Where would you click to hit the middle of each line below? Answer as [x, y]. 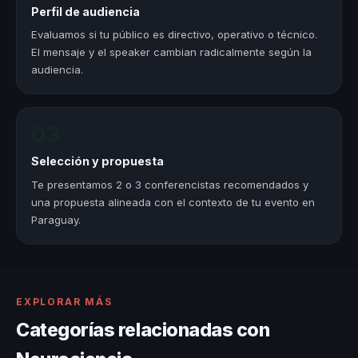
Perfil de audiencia [86, 11]
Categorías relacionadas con [143, 330]
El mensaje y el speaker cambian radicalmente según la [172, 52]
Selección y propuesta [98, 161]
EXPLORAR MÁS [64, 302]
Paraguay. [56, 219]
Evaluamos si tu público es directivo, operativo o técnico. [175, 35]
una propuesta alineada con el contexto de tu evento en [173, 202]
